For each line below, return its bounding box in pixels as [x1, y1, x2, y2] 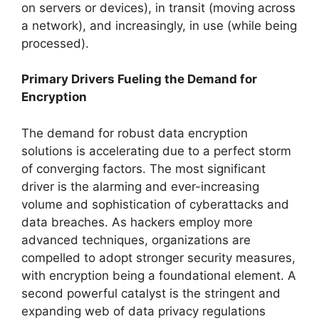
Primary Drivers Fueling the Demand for [21, 72, 257, 86]
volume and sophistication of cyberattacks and [21, 197, 289, 211]
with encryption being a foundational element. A [21, 268, 296, 283]
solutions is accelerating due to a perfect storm [21, 143, 291, 158]
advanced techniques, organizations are [21, 232, 251, 247]
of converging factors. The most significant [21, 161, 266, 176]
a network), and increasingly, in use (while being [21, 18, 297, 33]
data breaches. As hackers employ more [21, 214, 253, 229]
